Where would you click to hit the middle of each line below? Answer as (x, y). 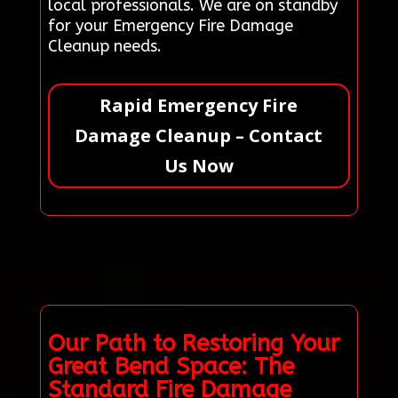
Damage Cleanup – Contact (199, 135)
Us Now (199, 165)
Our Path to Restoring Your (193, 343)
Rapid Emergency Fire (199, 105)
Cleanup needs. (104, 46)
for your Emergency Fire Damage (170, 25)
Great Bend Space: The (171, 366)
